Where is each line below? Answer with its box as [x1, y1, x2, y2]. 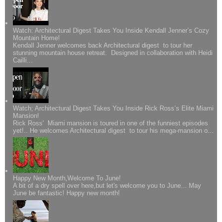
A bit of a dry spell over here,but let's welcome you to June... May [13, 182, 202, 190]
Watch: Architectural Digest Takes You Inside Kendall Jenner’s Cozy [13, 27, 210, 35]
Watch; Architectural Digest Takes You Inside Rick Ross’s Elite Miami [13, 104, 214, 112]
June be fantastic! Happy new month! [13, 189, 120, 197]
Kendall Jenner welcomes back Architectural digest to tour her [13, 42, 193, 50]
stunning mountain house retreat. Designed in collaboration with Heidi [13, 49, 213, 57]
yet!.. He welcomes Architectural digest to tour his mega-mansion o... [13, 126, 214, 134]
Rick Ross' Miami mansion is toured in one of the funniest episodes [13, 119, 209, 127]
